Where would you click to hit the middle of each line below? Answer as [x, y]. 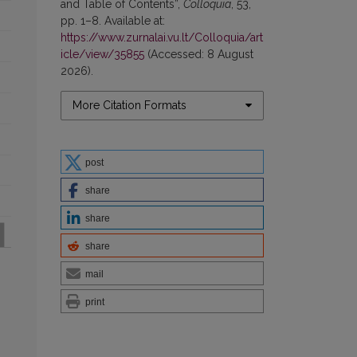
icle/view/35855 [102, 54]
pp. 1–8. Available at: [113, 20]
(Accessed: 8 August [199, 54]
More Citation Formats [129, 105]
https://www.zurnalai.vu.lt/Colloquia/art [162, 37]
